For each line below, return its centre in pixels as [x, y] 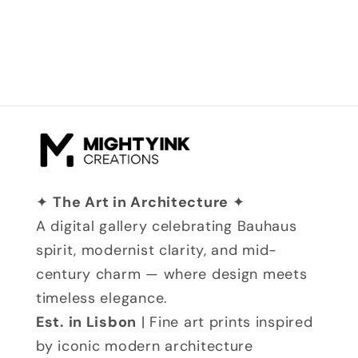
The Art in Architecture [143, 203]
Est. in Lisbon [87, 322]
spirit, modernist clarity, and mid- [157, 251]
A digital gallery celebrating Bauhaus [167, 227]
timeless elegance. [102, 298]
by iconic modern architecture [145, 346]
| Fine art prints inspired [225, 322]
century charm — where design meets [172, 274]
